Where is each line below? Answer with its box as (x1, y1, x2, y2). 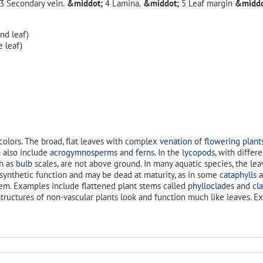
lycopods (182, 146, 215, 158)
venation (160, 135, 192, 147)
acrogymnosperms (50, 146, 117, 158)
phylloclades (188, 180, 234, 191)
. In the (154, 146, 182, 158)
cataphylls (220, 168, 257, 180)
